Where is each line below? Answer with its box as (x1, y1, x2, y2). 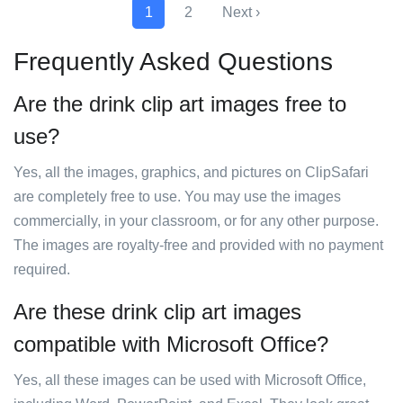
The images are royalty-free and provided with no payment (13, 237, 383, 253)
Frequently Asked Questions (13, 48, 333, 76)
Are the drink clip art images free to (13, 92, 346, 116)
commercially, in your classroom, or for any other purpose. (13, 213, 379, 228)
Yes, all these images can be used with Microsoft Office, (13, 372, 366, 388)
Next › (222, 4, 260, 20)
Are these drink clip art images (13, 300, 301, 324)
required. (13, 262, 70, 277)
